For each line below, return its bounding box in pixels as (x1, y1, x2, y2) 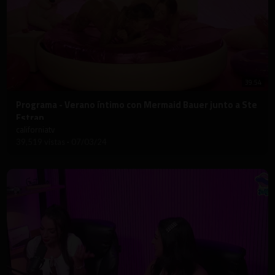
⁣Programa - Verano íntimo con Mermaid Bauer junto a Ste (16, 98, 257, 112)
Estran (16, 110, 44, 125)
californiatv (16, 123, 55, 136)
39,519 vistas (16, 137, 67, 147)
